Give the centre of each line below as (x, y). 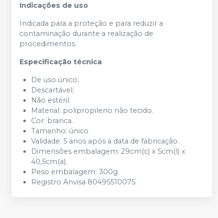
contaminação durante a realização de (86, 34)
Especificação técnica (61, 62)
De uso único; (55, 80)
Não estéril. (51, 100)
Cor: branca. (52, 121)
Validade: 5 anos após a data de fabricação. (105, 141)
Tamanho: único (60, 131)
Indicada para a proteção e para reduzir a (91, 24)
